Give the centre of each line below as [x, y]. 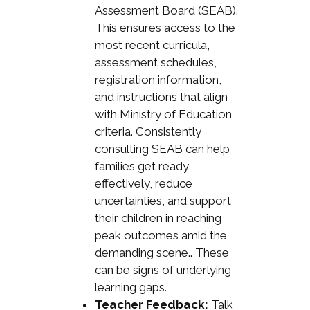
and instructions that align [161, 97]
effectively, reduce [143, 183]
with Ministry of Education [163, 114]
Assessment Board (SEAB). [166, 10]
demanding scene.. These [162, 252]
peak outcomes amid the [161, 235]
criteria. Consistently [148, 131]
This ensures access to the [165, 27]
